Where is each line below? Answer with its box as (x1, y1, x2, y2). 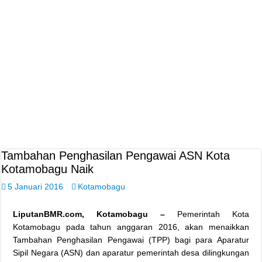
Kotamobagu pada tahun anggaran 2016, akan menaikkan (13, 222, 249, 232)
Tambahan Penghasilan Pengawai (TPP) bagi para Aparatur (13, 235, 249, 245)
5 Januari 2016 (8, 182, 64, 191)
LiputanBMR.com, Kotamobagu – (13, 209, 177, 219)
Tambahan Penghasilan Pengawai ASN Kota (1, 149, 230, 162)
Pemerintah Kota (177, 209, 249, 219)
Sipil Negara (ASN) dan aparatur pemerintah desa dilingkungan (13, 248, 249, 258)
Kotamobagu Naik (1, 163, 94, 175)
